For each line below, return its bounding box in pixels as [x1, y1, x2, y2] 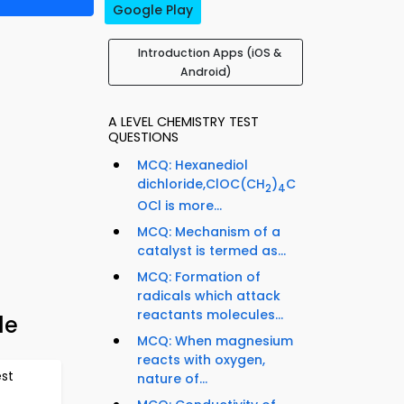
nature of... [137, 369, 207, 388]
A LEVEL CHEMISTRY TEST [108, 113, 259, 132]
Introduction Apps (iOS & [137, 45, 281, 61]
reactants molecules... [137, 305, 283, 324]
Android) [179, 64, 232, 80]
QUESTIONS [108, 128, 179, 147]
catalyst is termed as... [137, 241, 286, 260]
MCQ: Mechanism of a [137, 222, 280, 241]
